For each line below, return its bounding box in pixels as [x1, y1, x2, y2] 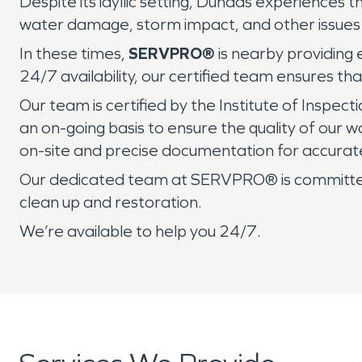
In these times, [19, 44, 128, 63]
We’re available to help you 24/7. [19, 221, 267, 241]
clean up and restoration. [19, 192, 202, 212]
